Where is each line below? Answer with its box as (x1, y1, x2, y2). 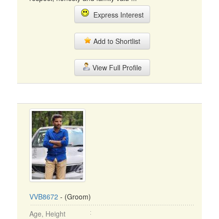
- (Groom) (58, 192, 91, 201)
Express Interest (89, 10, 144, 20)
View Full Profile (90, 63, 142, 72)
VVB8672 (29, 192, 58, 201)
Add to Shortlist (91, 36, 140, 46)
